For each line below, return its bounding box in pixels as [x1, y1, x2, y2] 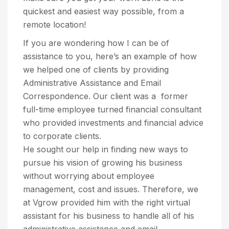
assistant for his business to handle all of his [23, 211, 194, 221]
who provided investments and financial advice [23, 118, 203, 128]
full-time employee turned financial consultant [23, 104, 201, 115]
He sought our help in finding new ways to [23, 144, 188, 155]
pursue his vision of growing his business [23, 157, 182, 168]
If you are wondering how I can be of [23, 38, 169, 49]
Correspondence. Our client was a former [23, 91, 188, 102]
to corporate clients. [23, 131, 101, 142]
